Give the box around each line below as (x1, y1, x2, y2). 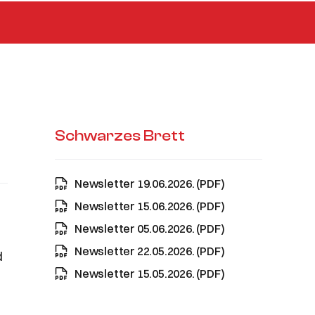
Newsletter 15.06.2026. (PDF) (74, 199, 225, 213)
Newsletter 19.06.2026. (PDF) (74, 176, 225, 191)
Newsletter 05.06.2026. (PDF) (74, 221, 225, 236)
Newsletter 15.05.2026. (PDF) (74, 266, 225, 281)
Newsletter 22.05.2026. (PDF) (74, 244, 225, 258)
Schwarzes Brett (55, 127, 186, 145)
